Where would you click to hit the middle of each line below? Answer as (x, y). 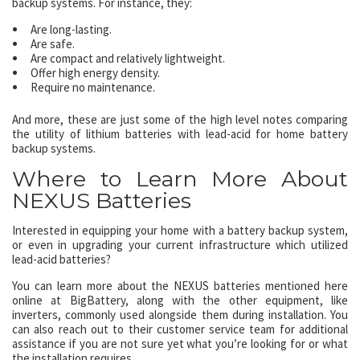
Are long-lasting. (71, 29)
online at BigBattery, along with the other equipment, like (180, 300)
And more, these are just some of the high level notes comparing (180, 119)
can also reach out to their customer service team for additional (180, 329)
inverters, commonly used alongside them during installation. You (180, 315)
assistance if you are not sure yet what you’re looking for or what (180, 344)
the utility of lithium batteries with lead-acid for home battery (180, 134)
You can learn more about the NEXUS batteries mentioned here (180, 286)
